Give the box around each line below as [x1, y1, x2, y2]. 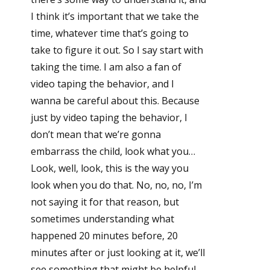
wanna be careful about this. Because [30, 94, 199, 108]
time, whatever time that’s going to [30, 27, 189, 40]
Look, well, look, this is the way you [30, 162, 189, 175]
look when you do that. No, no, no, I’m [30, 178, 202, 192]
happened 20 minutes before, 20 [30, 229, 178, 243]
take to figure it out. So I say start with [30, 43, 203, 57]
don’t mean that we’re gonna [30, 128, 161, 142]
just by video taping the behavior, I [30, 111, 187, 125]
